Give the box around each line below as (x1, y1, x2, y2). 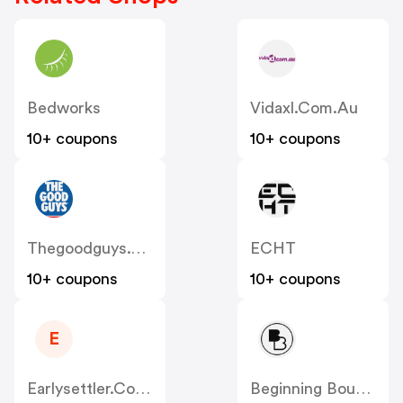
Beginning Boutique (355, 380, 371, 397)
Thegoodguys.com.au (130, 239, 146, 256)
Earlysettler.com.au (135, 380, 150, 397)
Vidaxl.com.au (250, 99, 358, 116)
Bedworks (27, 99, 101, 116)
